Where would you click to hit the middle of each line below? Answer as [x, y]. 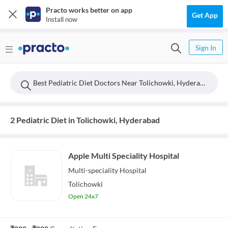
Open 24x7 [83, 196]
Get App [205, 15]
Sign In [206, 48]
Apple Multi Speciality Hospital [124, 155]
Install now [62, 19]
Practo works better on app [89, 10]
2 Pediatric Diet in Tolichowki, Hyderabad [85, 120]
